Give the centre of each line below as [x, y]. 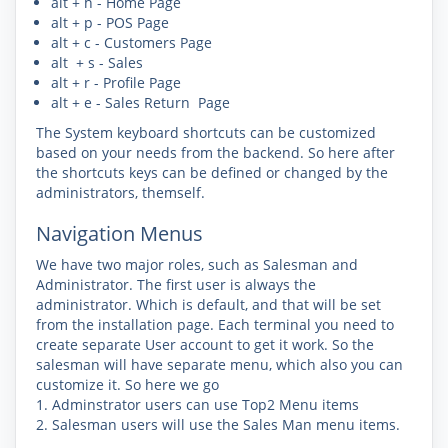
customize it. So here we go [127, 384]
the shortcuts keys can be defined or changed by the [212, 172]
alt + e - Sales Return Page [140, 102]
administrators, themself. [120, 192]
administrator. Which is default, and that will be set [208, 304]
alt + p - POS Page [110, 22]
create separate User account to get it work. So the [205, 344]
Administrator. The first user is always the [176, 284]
